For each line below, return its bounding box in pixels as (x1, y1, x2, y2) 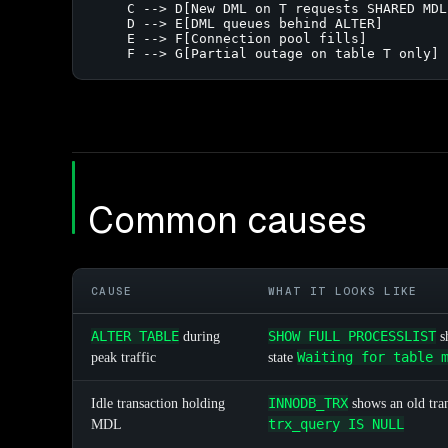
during (179, 329, 220, 345)
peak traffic (91, 350, 156, 366)
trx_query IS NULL (268, 416, 404, 433)
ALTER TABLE (91, 328, 179, 345)
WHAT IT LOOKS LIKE (268, 284, 418, 299)
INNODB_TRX (268, 395, 348, 412)
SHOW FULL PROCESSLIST (268, 328, 436, 345)
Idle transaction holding (91, 396, 225, 412)
